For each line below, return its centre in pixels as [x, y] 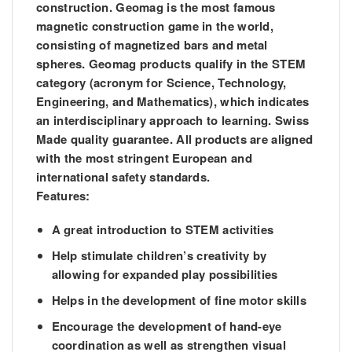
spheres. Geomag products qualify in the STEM [171, 64]
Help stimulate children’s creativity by [159, 256]
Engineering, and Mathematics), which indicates [173, 102]
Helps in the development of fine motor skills [179, 301]
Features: [63, 196]
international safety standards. [123, 177]
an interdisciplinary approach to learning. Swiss [173, 121]
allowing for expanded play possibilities [165, 275]
